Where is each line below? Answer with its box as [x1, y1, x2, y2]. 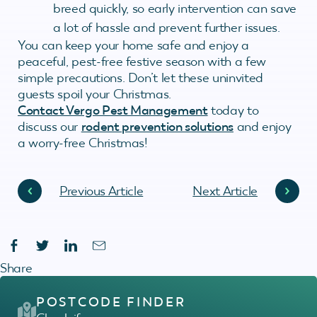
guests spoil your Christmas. [18, 86, 171, 102]
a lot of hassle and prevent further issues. [53, 19, 280, 35]
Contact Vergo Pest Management [18, 102, 208, 118]
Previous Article [59, 183, 144, 199]
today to [207, 102, 259, 118]
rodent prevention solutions [81, 118, 234, 134]
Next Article [192, 183, 258, 199]
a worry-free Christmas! [18, 134, 148, 151]
